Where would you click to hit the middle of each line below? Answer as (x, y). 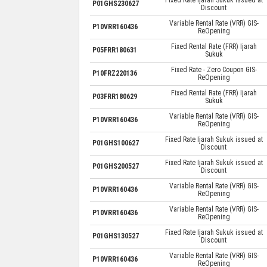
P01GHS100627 (115, 143)
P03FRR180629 (114, 96)
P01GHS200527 (115, 166)
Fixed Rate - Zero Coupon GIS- (214, 69)
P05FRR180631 (114, 50)
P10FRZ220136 (114, 73)
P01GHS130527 (115, 236)
